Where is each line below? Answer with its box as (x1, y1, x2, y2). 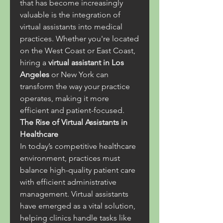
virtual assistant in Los (48, 58, 124, 67)
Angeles (20, 70, 49, 79)
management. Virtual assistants (20, 189, 128, 199)
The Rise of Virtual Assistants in (20, 117, 127, 127)
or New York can (49, 70, 109, 79)
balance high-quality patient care (20, 165, 135, 175)
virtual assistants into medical (20, 22, 122, 31)
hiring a (20, 58, 48, 67)
